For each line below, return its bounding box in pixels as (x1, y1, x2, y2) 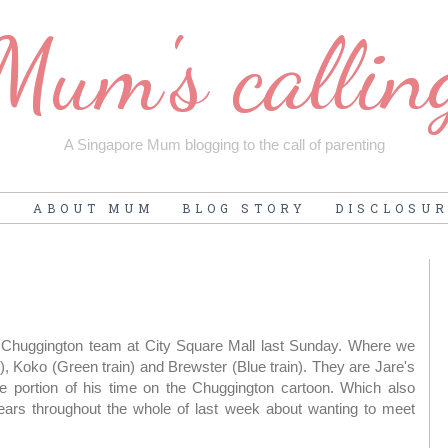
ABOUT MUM (33, 200, 154, 217)
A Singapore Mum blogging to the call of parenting (63, 136, 385, 153)
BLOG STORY (182, 200, 307, 217)
